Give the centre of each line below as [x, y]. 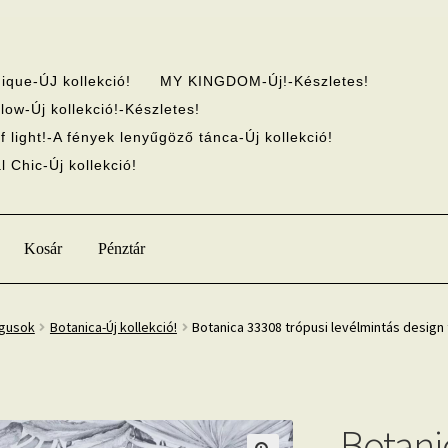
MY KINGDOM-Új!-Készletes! [265, 80]
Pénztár [122, 248]
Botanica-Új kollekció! [113, 327]
